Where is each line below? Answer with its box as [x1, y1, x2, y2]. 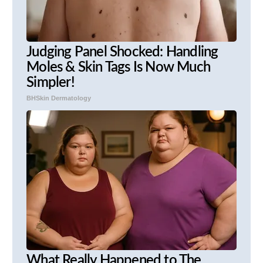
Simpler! [26, 76, 75, 90]
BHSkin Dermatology [26, 95, 92, 102]
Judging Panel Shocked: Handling [26, 45, 218, 60]
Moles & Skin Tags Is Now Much [26, 60, 210, 75]
